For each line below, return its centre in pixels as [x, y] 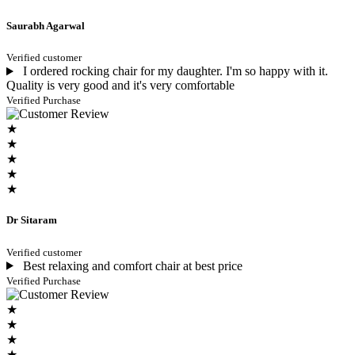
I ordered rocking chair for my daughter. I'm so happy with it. [174, 71]
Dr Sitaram [32, 220]
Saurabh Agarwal [46, 26]
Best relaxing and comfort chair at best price [131, 265]
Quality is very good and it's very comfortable [120, 86]
